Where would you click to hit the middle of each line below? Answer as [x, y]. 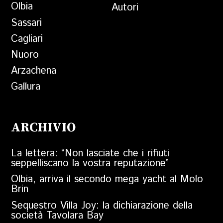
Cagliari [27, 39]
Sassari [27, 23]
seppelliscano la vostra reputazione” [90, 164]
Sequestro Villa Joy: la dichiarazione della [102, 206]
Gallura [26, 87]
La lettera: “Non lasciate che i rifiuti [90, 154]
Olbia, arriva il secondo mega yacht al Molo [107, 180]
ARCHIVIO [44, 128]
